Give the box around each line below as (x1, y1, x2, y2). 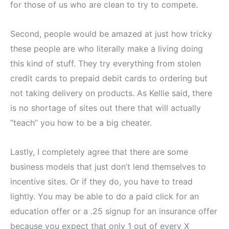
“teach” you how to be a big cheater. (10, 118, 152, 128)
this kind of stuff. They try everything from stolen (10, 58, 201, 69)
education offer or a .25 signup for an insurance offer (10, 206, 217, 217)
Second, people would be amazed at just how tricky (10, 29, 212, 39)
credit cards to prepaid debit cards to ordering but (10, 73, 208, 84)
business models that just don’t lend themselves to (10, 162, 206, 172)
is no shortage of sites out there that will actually (10, 103, 201, 113)
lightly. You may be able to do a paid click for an (10, 191, 199, 202)
